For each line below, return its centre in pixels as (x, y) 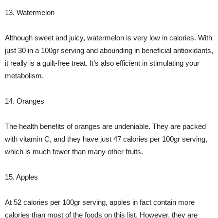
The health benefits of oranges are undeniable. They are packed (105, 126)
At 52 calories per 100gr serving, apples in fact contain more (100, 202)
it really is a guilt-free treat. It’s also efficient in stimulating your (102, 63)
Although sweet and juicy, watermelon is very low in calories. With (109, 38)
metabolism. (24, 76)
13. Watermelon (30, 12)
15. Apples (21, 177)
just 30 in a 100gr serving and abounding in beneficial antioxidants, (109, 50)
